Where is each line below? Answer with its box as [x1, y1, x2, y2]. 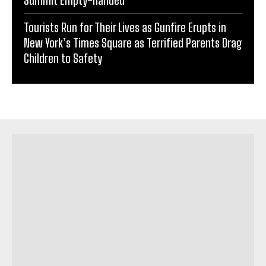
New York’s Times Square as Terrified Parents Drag [24, 36, 242, 50]
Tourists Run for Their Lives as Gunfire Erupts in [24, 20, 226, 35]
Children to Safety [24, 51, 102, 66]
